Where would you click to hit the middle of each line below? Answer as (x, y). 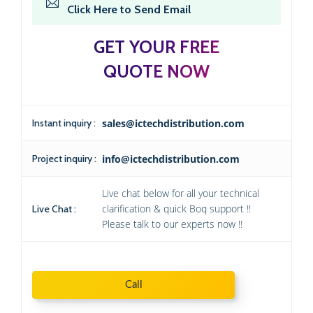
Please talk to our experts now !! (172, 224)
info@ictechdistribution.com (171, 159)
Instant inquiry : (64, 123)
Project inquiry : (64, 159)
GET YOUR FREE (156, 47)
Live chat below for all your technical (181, 194)
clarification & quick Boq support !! (176, 209)
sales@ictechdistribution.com (173, 124)
